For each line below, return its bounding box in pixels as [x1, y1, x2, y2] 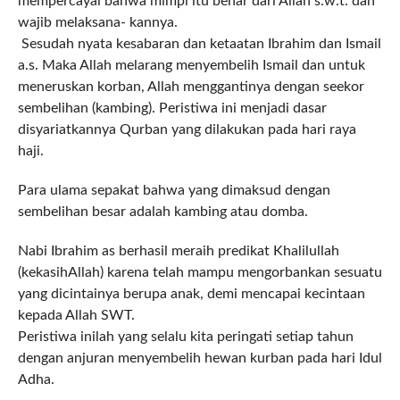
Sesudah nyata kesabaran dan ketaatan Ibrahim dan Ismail [17, 37, 381, 52]
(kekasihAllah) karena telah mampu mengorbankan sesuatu [17, 265, 382, 280]
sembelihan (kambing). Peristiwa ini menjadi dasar [17, 101, 327, 116]
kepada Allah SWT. [17, 308, 135, 323]
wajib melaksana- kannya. [17, 15, 178, 30]
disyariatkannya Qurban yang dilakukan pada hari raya [17, 122, 356, 137]
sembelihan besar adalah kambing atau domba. [17, 204, 308, 220]
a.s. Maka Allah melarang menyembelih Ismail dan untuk [17, 58, 365, 73]
